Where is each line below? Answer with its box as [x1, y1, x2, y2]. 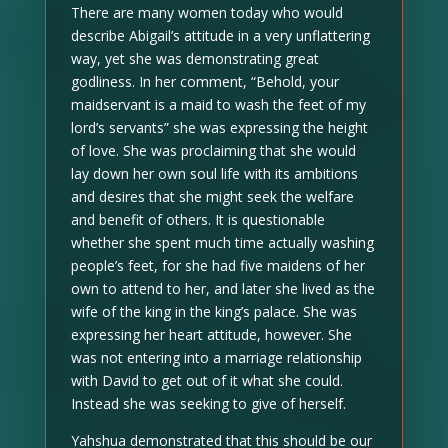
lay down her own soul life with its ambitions [70, 164, 358, 183]
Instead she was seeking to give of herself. [70, 394, 346, 413]
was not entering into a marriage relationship [70, 348, 362, 367]
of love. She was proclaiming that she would [70, 141, 356, 160]
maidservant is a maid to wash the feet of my [70, 95, 366, 114]
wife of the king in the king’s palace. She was [70, 302, 357, 321]
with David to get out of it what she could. [70, 371, 343, 390]
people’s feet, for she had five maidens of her [70, 256, 365, 275]
